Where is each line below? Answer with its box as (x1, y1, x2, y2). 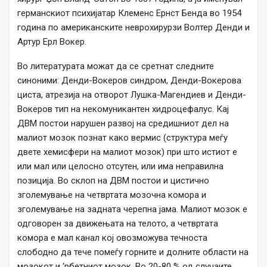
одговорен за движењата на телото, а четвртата (17, 218, 218, 229)
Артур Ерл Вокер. (17, 36, 86, 48)
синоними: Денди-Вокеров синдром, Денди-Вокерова (17, 75, 241, 86)
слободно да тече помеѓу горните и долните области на (17, 247, 249, 258)
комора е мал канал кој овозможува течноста (17, 232, 207, 244)
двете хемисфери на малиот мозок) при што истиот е (17, 147, 237, 158)
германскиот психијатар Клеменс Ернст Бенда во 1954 (17, 8, 241, 19)
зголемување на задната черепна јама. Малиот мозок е (17, 204, 247, 215)
